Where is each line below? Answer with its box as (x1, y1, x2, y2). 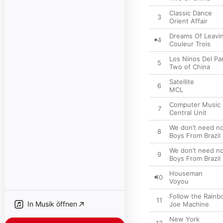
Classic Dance (169, 9, 212, 17)
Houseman (169, 169, 203, 177)
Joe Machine (169, 200, 209, 208)
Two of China (169, 63, 210, 71)
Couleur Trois (169, 40, 211, 48)
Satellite (169, 78, 194, 86)
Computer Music (169, 101, 221, 109)
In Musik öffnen (27, 200, 77, 208)
